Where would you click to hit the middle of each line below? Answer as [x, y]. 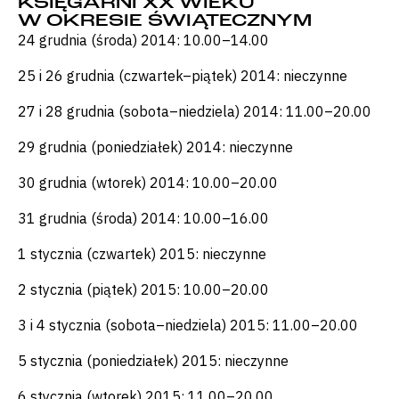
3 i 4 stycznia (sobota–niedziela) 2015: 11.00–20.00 [188, 325]
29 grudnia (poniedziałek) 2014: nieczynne [155, 147]
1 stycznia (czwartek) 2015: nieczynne [142, 254]
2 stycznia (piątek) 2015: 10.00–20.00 [143, 289]
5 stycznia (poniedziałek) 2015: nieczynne [153, 361]
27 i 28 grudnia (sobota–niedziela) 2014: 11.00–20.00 [195, 111]
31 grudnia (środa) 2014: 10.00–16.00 [143, 218]
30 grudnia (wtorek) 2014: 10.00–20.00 [148, 183]
